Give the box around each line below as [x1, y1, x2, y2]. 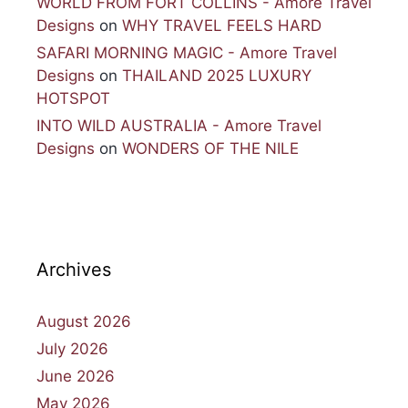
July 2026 [36, 339, 108, 358]
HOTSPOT [36, 88, 110, 107]
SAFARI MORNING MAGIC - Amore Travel [36, 43, 337, 62]
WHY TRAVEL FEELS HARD [122, 15, 321, 35]
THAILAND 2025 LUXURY [122, 66, 311, 85]
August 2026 [36, 311, 131, 331]
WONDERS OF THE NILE [122, 138, 299, 158]
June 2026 [36, 366, 115, 385]
